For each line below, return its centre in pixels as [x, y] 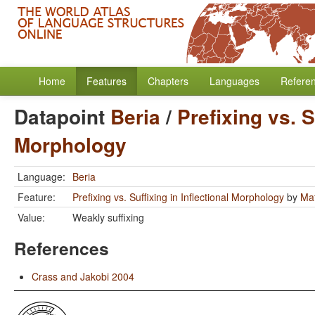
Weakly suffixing [108, 217]
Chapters [168, 81]
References [62, 248]
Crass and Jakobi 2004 [83, 276]
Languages [234, 81]
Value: [31, 217]
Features [107, 81]
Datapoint [62, 116]
